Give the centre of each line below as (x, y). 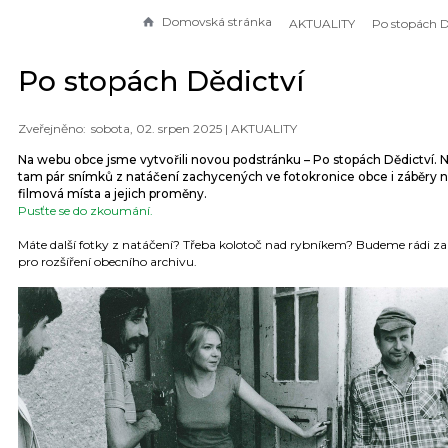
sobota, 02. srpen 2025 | (161, 129)
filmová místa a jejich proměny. (112, 194)
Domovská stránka (217, 21)
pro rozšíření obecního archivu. (107, 262)
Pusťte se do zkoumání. (85, 211)
